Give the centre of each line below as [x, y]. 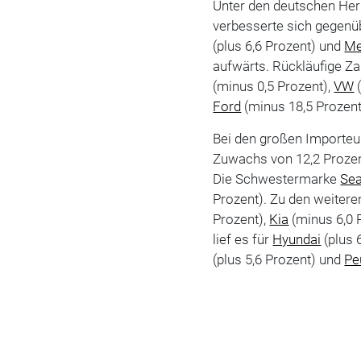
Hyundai [297, 239]
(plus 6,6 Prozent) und [279, 46]
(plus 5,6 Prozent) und [279, 259]
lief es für [243, 239]
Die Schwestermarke [277, 178]
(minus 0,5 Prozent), [274, 86]
